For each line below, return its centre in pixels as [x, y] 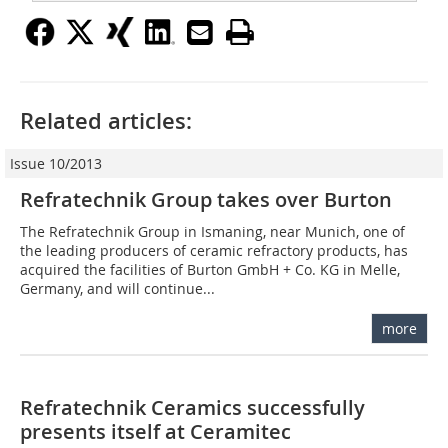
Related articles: [106, 120]
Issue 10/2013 [56, 163]
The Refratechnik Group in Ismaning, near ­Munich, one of [212, 231]
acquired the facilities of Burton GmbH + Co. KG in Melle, [210, 269]
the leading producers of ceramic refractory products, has [214, 250]
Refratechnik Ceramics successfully [192, 407]
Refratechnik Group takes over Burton [206, 199]
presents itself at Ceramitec [155, 431]
